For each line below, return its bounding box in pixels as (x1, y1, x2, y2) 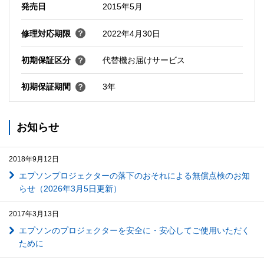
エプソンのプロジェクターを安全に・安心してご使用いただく (18, 226, 250, 236)
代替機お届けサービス (102, 55, 185, 65)
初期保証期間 (21, 82, 71, 92)
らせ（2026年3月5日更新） (18, 183, 121, 193)
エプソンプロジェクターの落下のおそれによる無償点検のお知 (18, 170, 250, 180)
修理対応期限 (21, 28, 71, 38)
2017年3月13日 (9, 210, 59, 219)
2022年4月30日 (102, 28, 160, 38)
